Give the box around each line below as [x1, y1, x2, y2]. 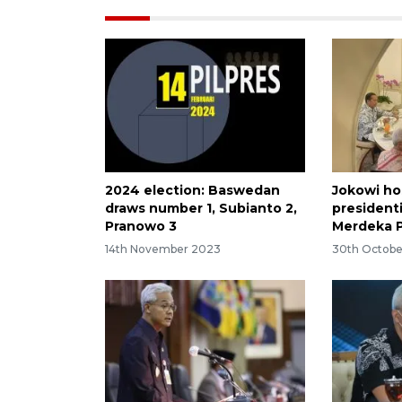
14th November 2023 [105, 242, 221, 257]
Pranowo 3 [105, 217, 177, 234]
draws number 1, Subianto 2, [105, 199, 297, 216]
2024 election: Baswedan [105, 181, 280, 198]
